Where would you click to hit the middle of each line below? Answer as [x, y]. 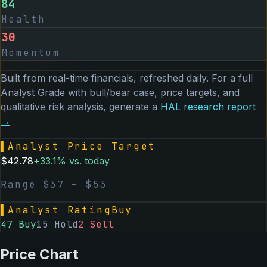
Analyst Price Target [82, 146]
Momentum [31, 52]
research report [218, 106]
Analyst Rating [60, 210]
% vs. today [83, 161]
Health [24, 19]
